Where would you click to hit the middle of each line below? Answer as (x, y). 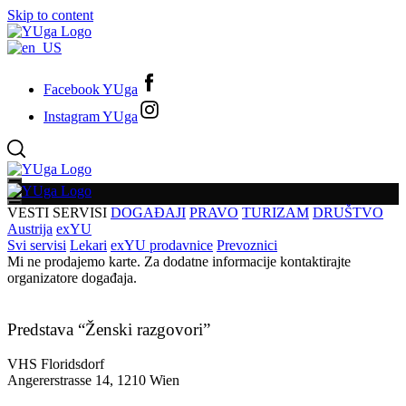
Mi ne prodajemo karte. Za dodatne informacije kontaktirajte (179, 261)
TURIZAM (275, 213)
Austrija (30, 229)
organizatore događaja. (72, 278)
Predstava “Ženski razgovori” (109, 329)
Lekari (88, 245)
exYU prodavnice (162, 245)
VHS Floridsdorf (56, 364)
